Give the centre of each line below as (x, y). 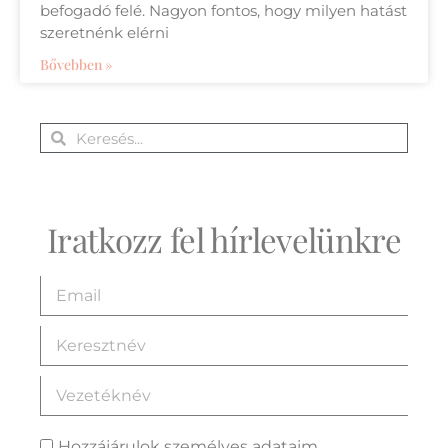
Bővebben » (76, 64)
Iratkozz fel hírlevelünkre (224, 239)
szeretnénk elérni (104, 32)
